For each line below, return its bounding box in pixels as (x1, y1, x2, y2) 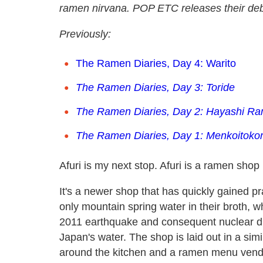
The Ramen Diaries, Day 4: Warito (76, 57, 236, 69)
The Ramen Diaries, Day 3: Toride (76, 81, 235, 93)
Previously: (59, 28, 111, 40)
